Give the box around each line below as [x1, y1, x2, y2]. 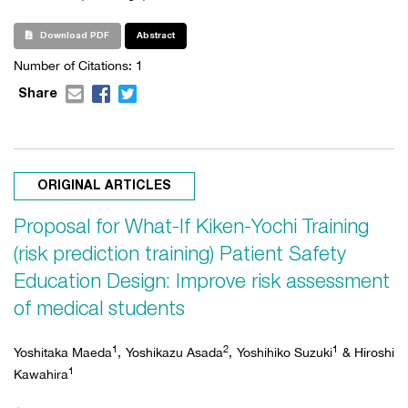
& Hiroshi [342, 344, 395, 360]
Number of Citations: [14, 57, 136, 73]
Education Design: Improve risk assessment [14, 272, 390, 291]
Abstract [137, 31, 175, 40]
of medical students [14, 300, 185, 319]
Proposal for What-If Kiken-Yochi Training [14, 218, 369, 237]
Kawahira [14, 366, 68, 382]
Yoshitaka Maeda [14, 344, 113, 360]
